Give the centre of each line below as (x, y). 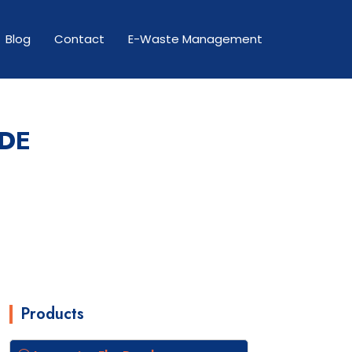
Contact (79, 39)
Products (52, 314)
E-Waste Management (195, 39)
